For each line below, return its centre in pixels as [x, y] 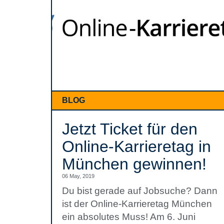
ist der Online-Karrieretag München [137, 204]
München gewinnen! [134, 164]
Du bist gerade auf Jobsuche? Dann [140, 191]
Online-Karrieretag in [136, 146]
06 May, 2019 [78, 176]
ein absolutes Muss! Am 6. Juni [129, 217]
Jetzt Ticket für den [130, 129]
